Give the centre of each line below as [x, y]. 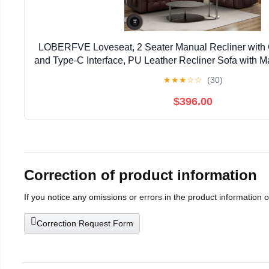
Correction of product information [141, 175]
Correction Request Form [85, 223]
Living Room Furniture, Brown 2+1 [193, 74]
